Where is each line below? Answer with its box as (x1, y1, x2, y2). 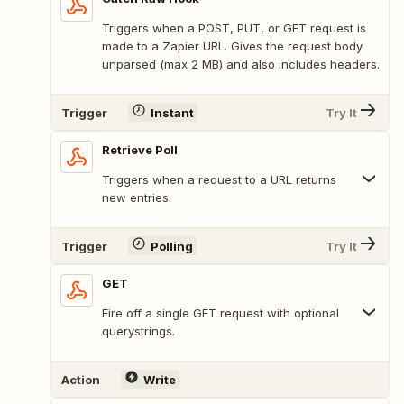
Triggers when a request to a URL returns (102, 172, 336, 188)
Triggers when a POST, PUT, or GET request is (102, 21, 366, 36)
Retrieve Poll (102, 142, 178, 158)
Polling (150, 238, 193, 253)
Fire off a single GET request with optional (102, 306, 339, 321)
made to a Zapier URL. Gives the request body (102, 39, 363, 54)
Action (61, 372, 100, 387)
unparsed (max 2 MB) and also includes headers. (102, 57, 380, 72)
